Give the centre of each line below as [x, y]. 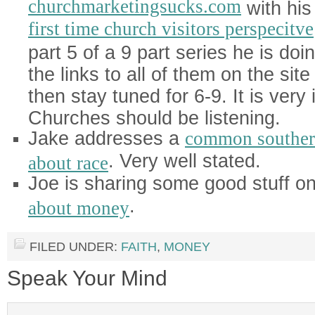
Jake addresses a [107, 139]
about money [79, 207]
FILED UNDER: [75, 247]
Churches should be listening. [154, 117]
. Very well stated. [185, 161]
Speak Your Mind [87, 278]
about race [68, 162]
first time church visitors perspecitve [171, 29]
